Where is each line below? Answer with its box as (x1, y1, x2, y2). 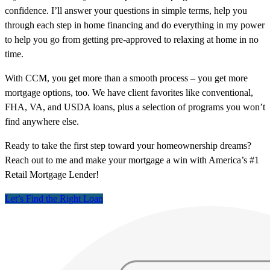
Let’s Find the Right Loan (5, 193, 103, 204)
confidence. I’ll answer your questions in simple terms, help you (5, 5, 247, 16)
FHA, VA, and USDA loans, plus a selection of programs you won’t (5, 101, 265, 112)
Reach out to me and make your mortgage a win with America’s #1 (5, 154, 259, 165)
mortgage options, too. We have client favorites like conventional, (5, 87, 253, 98)
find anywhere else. (5, 116, 79, 127)
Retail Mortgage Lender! (5, 169, 99, 180)
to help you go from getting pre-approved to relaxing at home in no (5, 34, 259, 45)
